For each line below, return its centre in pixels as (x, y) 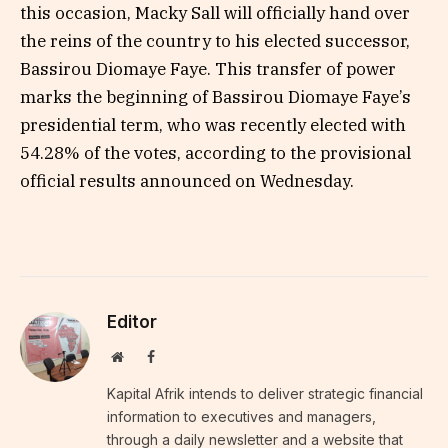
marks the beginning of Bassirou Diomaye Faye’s (215, 97)
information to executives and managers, (241, 417)
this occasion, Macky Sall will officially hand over (215, 13)
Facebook (181, 356)
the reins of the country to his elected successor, (215, 41)
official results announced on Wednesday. (187, 181)
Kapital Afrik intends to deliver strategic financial (265, 394)
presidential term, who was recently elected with (213, 125)
